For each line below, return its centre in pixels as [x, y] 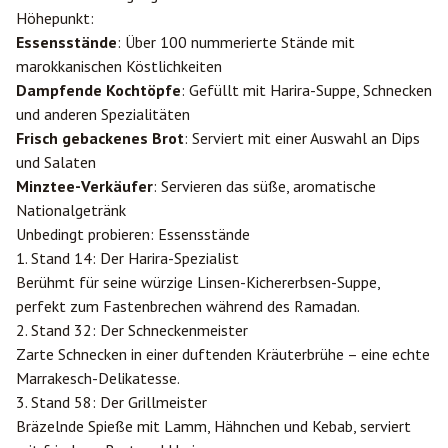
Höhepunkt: [55, 18]
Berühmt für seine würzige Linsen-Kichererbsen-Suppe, [198, 282]
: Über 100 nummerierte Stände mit [236, 42]
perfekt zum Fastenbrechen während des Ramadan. [188, 306]
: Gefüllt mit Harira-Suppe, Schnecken [306, 90]
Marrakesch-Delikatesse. [98, 378]
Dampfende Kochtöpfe [98, 90]
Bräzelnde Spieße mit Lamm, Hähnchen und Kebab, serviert [213, 426]
